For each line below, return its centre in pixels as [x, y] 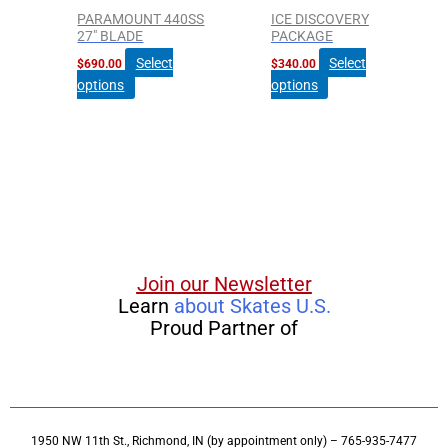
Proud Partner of [224, 328]
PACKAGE [301, 35]
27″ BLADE [110, 35]
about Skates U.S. [252, 306]
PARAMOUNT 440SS [141, 18]
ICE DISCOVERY [319, 18]
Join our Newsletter [224, 284]
